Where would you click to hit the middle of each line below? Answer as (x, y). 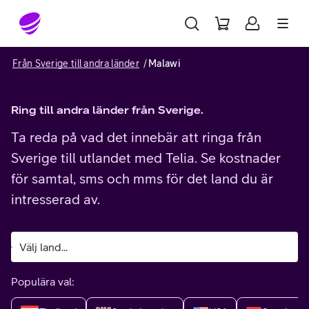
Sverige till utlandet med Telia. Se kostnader (146, 158)
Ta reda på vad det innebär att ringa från (136, 137)
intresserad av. (56, 199)
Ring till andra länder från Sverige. (107, 110)
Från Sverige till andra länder (76, 63)
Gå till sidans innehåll (70, 17)
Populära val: (43, 281)
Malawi (164, 63)
